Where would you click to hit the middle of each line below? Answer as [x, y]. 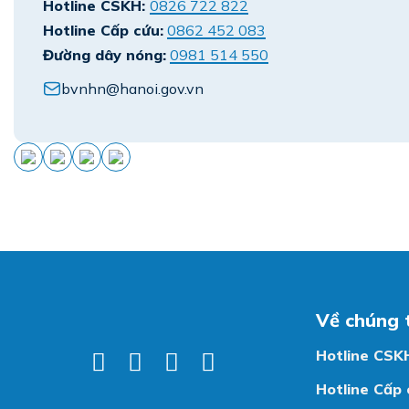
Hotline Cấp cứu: [103, 30]
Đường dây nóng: [105, 54]
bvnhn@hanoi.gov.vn [132, 88]
